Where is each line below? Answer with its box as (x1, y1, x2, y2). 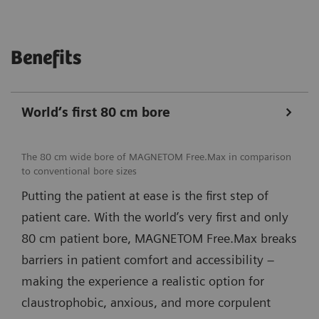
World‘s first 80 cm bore (21, 104, 170, 120)
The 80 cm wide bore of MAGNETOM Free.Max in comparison (21, 150, 291, 162)
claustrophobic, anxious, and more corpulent (21, 294, 271, 310)
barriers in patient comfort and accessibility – (21, 251, 274, 267)
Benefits (11, 46, 81, 70)
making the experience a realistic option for (21, 273, 264, 288)
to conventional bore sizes (21, 164, 140, 177)
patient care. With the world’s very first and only (21, 209, 288, 224)
